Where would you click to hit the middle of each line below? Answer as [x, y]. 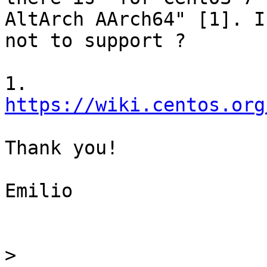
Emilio [39, 191]
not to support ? [95, 41]
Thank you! [61, 148]
